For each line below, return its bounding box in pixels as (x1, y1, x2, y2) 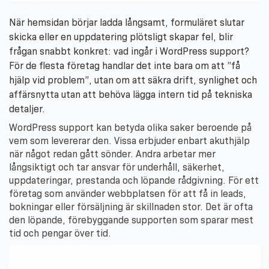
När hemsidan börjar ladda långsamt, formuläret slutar (9, 17, 244, 29)
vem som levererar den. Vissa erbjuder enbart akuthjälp (9, 135, 250, 147)
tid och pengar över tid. (9, 228, 111, 240)
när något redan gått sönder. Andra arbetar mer (9, 148, 216, 160)
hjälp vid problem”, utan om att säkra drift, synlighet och (9, 74, 257, 86)
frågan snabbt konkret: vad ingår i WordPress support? (9, 46, 249, 58)
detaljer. (9, 103, 45, 115)
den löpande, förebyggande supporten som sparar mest (9, 214, 253, 226)
